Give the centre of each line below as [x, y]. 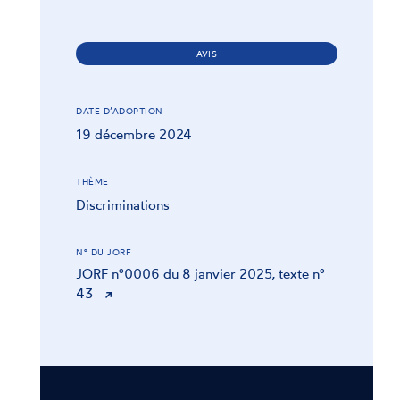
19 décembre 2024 [134, 134]
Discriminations [123, 204]
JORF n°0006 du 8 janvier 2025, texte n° [200, 273]
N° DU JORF [104, 251]
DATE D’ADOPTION [120, 110]
